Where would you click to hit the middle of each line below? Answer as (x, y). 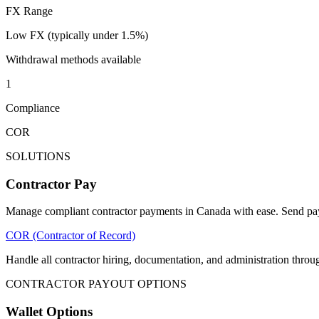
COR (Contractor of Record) (70, 236)
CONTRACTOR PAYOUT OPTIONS (96, 284)
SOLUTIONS (38, 156)
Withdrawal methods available (73, 59)
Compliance (33, 108)
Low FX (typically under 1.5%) (77, 35)
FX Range (29, 11)
